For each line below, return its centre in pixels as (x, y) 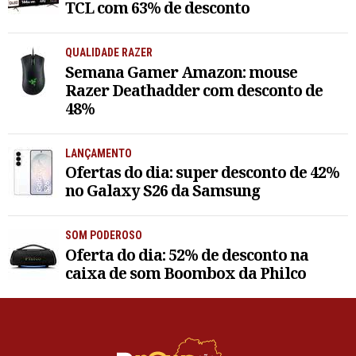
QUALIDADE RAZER (109, 52)
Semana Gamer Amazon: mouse (181, 72)
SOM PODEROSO (104, 236)
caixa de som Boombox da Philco (186, 273)
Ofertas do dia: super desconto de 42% (202, 172)
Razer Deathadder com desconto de (194, 90)
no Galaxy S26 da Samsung (163, 191)
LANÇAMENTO (99, 153)
